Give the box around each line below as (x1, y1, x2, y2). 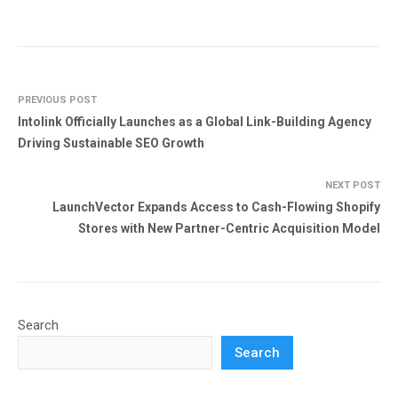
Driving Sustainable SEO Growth (18, 136, 204, 151)
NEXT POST (325, 179, 380, 192)
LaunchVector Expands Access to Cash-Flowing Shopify (52, 200, 380, 215)
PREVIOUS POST (18, 94, 97, 107)
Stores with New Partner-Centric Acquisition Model (78, 221, 380, 236)
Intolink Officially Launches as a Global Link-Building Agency (18, 115, 371, 130)
